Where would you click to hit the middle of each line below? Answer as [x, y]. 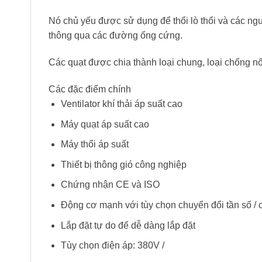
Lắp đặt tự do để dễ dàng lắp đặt [128, 225]
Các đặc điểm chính [90, 89]
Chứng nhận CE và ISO [110, 185]
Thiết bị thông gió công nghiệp [123, 164]
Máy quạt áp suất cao [105, 124]
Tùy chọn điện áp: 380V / [112, 246]
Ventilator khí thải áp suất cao [121, 104]
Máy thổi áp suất [94, 144]
